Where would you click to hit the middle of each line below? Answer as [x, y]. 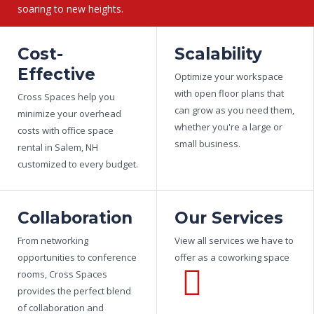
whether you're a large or [228, 127]
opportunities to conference [77, 258]
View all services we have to [234, 241]
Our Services [229, 218]
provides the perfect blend [74, 291]
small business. [207, 144]
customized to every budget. [78, 164]
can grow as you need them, [234, 110]
